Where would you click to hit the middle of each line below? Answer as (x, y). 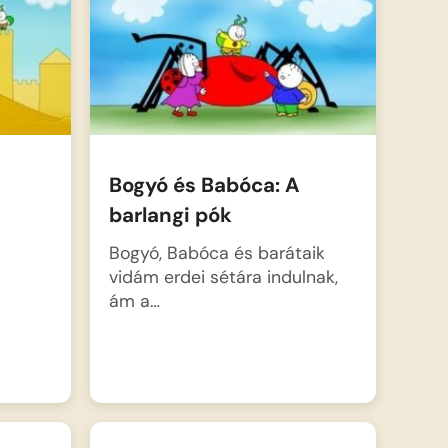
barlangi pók (170, 215)
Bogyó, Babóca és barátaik (216, 252)
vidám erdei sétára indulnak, (223, 276)
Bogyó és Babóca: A (204, 185)
